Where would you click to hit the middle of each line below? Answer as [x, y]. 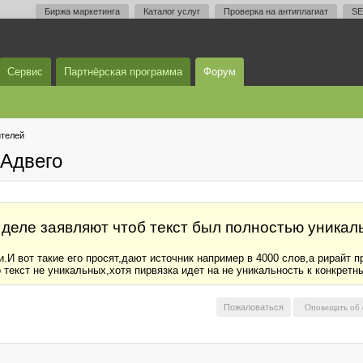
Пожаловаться [254, 307]
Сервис [25, 72]
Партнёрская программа [123, 72]
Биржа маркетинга [82, 11]
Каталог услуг [172, 11]
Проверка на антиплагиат [276, 11]
